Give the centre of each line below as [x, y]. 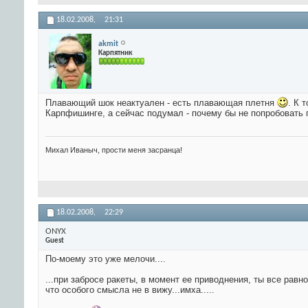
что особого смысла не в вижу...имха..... [130, 290]
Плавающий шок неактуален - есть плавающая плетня [161, 103]
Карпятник [115, 53]
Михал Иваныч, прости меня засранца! [114, 150]
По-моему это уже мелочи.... [106, 259]
